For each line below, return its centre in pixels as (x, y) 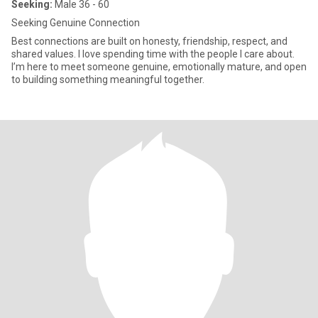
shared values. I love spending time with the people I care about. (153, 54)
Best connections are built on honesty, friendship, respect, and (149, 41)
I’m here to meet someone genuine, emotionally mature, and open (159, 67)
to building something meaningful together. (108, 79)
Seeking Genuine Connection (76, 23)
